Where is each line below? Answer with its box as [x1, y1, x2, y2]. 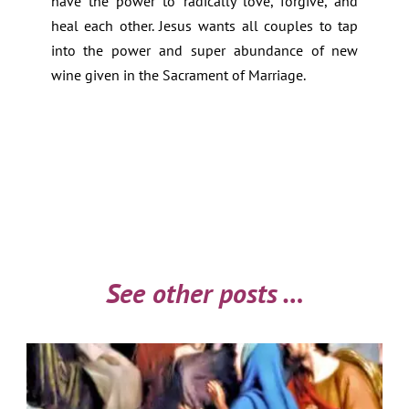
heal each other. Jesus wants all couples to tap [50, 16, 359, 36]
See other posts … [105, 275, 304, 311]
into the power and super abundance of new [50, 41, 359, 60]
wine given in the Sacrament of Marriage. [50, 66, 306, 85]
